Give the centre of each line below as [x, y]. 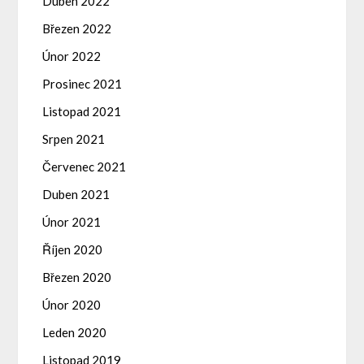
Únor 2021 [72, 222]
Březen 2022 [77, 29]
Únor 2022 [72, 56]
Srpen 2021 [74, 139]
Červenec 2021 [84, 167]
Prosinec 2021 [82, 84]
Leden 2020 [75, 333]
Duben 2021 [76, 195]
